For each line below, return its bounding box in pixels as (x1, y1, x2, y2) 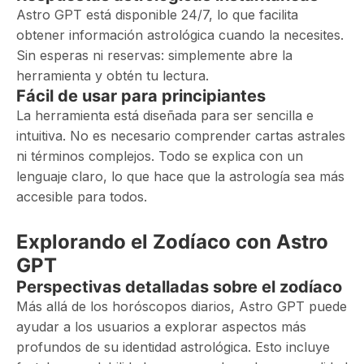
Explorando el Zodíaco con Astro (16, 230, 328, 253)
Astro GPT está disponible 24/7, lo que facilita (16, 6, 298, 23)
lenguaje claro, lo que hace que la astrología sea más (16, 168, 344, 184)
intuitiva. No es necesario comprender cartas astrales (16, 128, 345, 144)
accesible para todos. (16, 188, 147, 205)
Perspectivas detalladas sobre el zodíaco (16, 277, 342, 297)
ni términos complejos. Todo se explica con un (16, 148, 303, 164)
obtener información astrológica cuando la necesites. (16, 27, 344, 43)
